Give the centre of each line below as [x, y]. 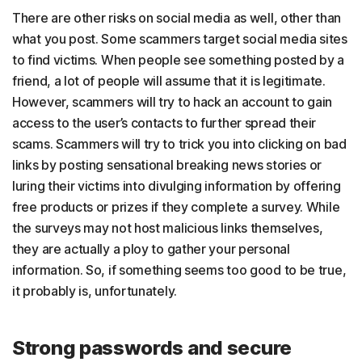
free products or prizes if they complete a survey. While [176, 207]
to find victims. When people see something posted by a [178, 60]
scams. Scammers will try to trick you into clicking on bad [179, 144]
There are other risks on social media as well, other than [177, 18]
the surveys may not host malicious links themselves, [168, 228]
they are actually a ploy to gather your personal [151, 249]
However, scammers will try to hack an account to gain [173, 102]
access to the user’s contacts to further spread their [164, 123]
